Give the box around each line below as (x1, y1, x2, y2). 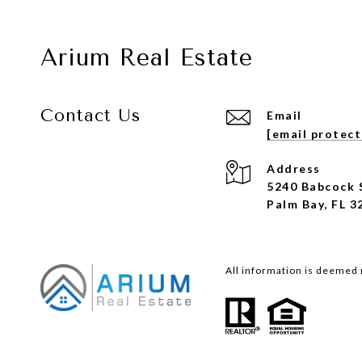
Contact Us (40, 105, 141, 125)
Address (267, 161, 321, 175)
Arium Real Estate (40, 43, 253, 71)
